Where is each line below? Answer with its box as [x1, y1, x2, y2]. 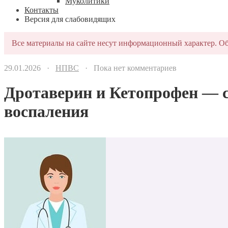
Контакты [24, 6, 59, 14]
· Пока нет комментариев [79, 64, 177, 72]
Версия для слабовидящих [24, 15, 116, 23]
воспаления [4, 102, 89, 121]
